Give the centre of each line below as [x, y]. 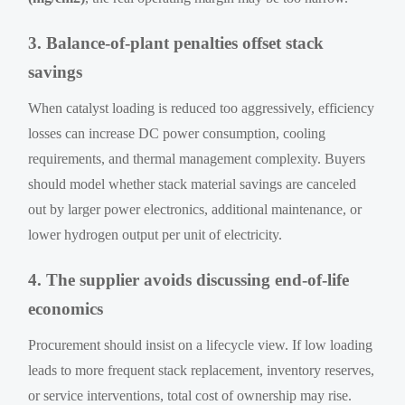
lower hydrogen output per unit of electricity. [155, 234]
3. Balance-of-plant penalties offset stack [176, 42]
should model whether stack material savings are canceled [193, 184]
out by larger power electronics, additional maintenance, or [195, 209]
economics [66, 308]
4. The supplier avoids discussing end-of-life [189, 279]
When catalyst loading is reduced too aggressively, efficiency [202, 108]
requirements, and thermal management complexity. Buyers [197, 158]
